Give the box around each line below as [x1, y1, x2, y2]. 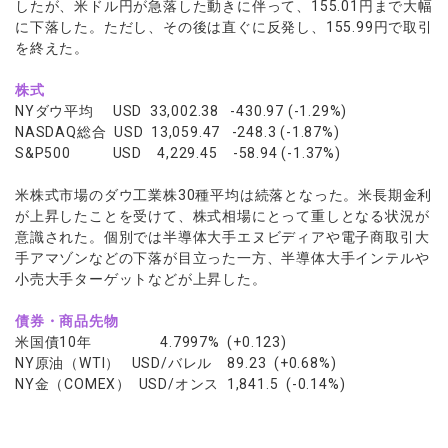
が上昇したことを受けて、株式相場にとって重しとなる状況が [15, 208, 430, 224]
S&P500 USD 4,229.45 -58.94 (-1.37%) [15, 145, 341, 161]
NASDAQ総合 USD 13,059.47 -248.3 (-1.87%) [15, 124, 340, 140]
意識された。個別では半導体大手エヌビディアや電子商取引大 [15, 229, 430, 245]
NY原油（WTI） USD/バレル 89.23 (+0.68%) [15, 355, 337, 371]
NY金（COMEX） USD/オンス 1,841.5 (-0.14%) [15, 376, 346, 392]
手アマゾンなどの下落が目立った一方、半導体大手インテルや [15, 250, 430, 266]
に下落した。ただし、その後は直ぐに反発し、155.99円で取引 [15, 19, 433, 35]
